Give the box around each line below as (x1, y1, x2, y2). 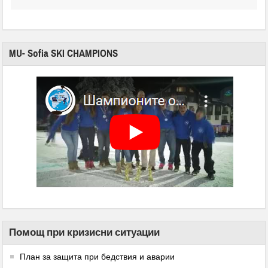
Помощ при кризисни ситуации (9, 226, 160, 239)
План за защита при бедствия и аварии (20, 251, 175, 261)
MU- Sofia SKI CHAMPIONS (9, 47, 118, 60)
